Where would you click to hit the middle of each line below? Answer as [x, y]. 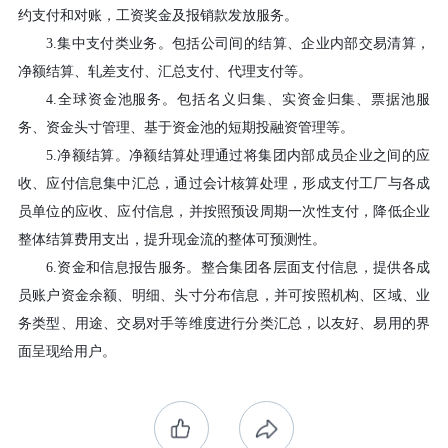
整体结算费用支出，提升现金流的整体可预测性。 [171, 240]
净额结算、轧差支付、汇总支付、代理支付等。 [164, 72]
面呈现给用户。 [66, 352]
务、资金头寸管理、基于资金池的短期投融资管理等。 [185, 128]
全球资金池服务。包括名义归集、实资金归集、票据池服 [243, 100]
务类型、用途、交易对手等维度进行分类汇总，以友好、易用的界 [224, 324]
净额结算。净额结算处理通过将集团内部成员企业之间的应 [243, 156]
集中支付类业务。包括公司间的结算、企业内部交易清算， [243, 44]
